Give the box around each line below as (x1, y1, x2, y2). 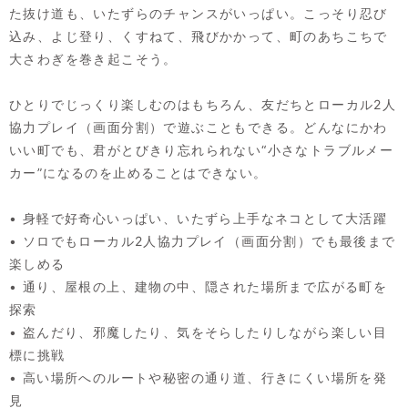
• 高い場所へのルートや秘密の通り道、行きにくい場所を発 (9, 369, 388, 385)
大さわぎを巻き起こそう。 (9, 50, 178, 66)
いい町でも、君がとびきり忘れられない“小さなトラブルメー (9, 141, 394, 158)
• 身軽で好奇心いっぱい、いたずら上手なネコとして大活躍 (9, 209, 388, 226)
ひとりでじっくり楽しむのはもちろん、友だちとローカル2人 (9, 96, 397, 112)
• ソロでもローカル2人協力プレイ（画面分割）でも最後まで (9, 232, 396, 249)
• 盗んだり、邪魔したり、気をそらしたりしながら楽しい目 (9, 323, 388, 340)
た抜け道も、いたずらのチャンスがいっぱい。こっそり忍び (9, 5, 388, 21)
